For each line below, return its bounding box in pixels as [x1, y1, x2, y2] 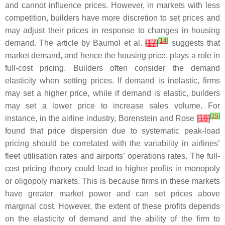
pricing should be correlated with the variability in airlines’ [5, 139, 220, 148]
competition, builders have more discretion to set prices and [5, 14, 220, 22]
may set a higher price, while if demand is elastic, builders [5, 89, 220, 97]
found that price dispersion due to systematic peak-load [5, 127, 220, 135]
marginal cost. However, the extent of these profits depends [5, 202, 220, 210]
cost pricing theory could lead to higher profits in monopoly [5, 164, 220, 173]
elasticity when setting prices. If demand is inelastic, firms [5, 76, 220, 85]
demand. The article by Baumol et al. [5, 39, 146, 47]
